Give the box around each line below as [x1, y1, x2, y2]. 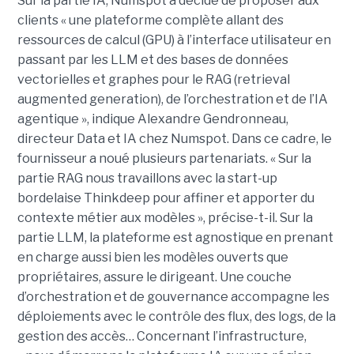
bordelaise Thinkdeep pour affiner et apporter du [17, 190, 314, 205]
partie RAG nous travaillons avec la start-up [17, 170, 277, 186]
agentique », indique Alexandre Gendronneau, [17, 111, 288, 126]
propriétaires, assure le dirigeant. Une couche [17, 269, 292, 284]
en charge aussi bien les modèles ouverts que [17, 249, 288, 265]
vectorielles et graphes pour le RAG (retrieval [17, 71, 290, 87]
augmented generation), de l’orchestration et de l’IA [17, 91, 328, 107]
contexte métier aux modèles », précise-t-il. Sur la [17, 209, 313, 225]
